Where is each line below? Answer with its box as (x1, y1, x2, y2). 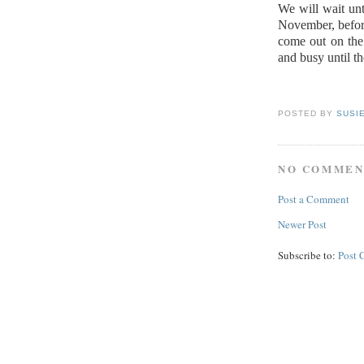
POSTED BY (278, 109, 337, 119)
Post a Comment (278, 192, 349, 207)
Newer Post (278, 217, 327, 232)
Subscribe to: (278, 248, 338, 263)
